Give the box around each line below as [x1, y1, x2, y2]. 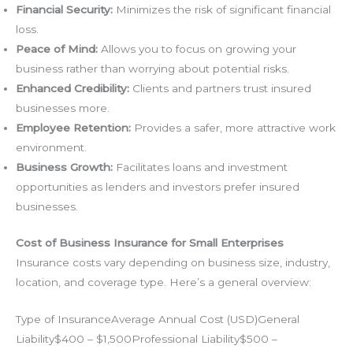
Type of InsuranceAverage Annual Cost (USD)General [16, 312, 299, 325]
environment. [16, 141, 87, 154]
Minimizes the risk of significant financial [113, 3, 331, 17]
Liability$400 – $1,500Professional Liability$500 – [16, 332, 277, 345]
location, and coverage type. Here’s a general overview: [16, 275, 311, 288]
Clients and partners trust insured [129, 82, 311, 95]
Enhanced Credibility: [16, 82, 129, 95]
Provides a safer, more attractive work [131, 121, 336, 135]
